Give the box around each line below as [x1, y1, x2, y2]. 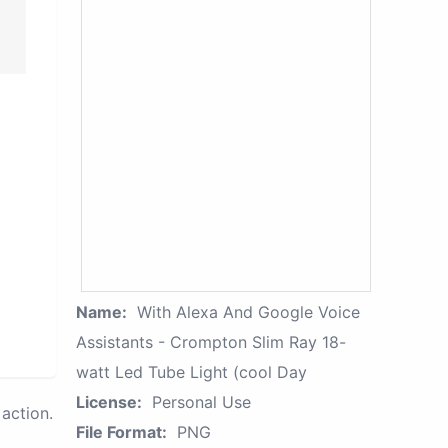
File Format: [76, 422, 167, 442]
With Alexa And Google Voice [137, 302, 360, 322]
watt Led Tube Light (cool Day [76, 362, 307, 382]
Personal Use [152, 392, 251, 412]
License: [76, 392, 142, 412]
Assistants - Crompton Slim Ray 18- [76, 332, 346, 352]
